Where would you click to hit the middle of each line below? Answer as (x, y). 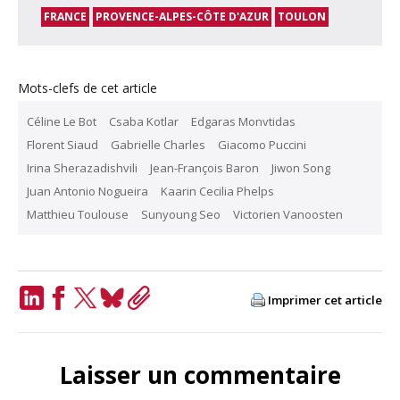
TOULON (302, 17)
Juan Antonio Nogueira (87, 192)
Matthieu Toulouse (78, 215)
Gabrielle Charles (158, 145)
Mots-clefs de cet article (87, 88)
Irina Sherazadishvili (82, 168)
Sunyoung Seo (181, 215)
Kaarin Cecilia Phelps (217, 192)
